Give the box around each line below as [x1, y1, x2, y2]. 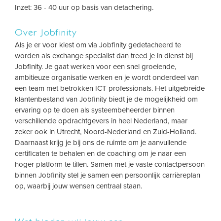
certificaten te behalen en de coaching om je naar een [15, 149, 186, 158]
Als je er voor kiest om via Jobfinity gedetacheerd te [15, 40, 181, 49]
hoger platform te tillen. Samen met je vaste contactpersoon [15, 160, 205, 169]
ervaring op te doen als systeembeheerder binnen [15, 106, 175, 114]
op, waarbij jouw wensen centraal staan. [15, 182, 142, 190]
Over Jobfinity [15, 27, 77, 37]
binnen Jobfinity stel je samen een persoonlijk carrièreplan [15, 171, 200, 180]
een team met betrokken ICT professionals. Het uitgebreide [15, 84, 205, 93]
